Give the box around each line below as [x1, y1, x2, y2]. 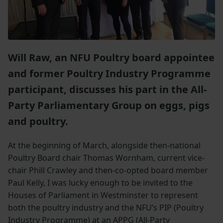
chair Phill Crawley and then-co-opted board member [8, 164, 208, 176]
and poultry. [8, 114, 68, 128]
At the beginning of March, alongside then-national [8, 139, 201, 151]
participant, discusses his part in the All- [8, 82, 207, 96]
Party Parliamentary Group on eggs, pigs [8, 98, 210, 112]
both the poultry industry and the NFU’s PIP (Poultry [8, 202, 204, 213]
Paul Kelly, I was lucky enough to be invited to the [8, 177, 193, 188]
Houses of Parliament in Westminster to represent [8, 189, 198, 201]
